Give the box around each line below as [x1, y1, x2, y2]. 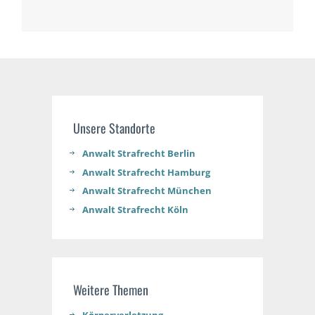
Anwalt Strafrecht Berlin [82, 147, 195, 160]
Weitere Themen [72, 281, 148, 300]
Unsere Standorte [72, 119, 155, 138]
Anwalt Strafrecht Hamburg [82, 165, 210, 179]
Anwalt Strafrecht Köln [82, 202, 188, 216]
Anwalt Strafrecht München [82, 184, 212, 198]
